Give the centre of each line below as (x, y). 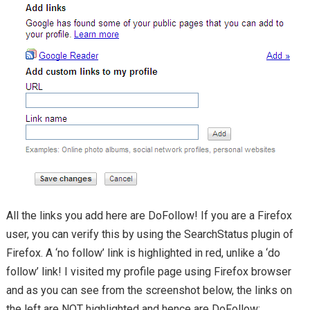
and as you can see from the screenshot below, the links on (149, 291)
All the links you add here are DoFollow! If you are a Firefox (149, 216)
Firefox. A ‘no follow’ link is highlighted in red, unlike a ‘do (143, 253)
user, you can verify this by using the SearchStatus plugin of (149, 235)
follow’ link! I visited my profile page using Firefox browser (148, 272)
